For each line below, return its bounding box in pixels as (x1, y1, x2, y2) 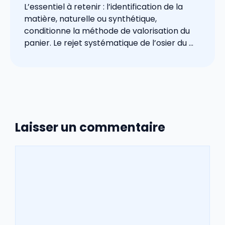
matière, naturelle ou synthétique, (24, 13, 157, 25)
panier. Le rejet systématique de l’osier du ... (24, 37, 193, 49)
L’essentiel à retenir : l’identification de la (24, 1, 183, 13)
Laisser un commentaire (15, 119, 165, 136)
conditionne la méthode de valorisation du (24, 25, 190, 37)
